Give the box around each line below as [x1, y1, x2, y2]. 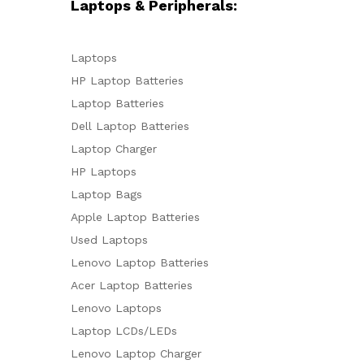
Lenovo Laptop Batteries [71, 255, 209, 269]
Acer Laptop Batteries [71, 278, 193, 292]
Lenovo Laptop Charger [71, 346, 201, 360]
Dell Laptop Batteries [71, 119, 189, 132]
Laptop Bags [71, 187, 142, 201]
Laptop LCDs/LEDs [71, 323, 177, 337]
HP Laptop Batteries [71, 73, 184, 87]
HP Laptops [71, 164, 136, 178]
